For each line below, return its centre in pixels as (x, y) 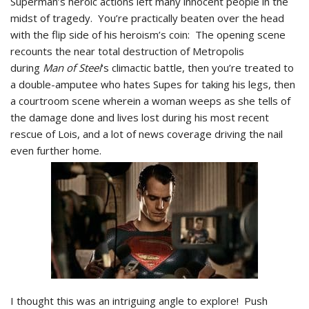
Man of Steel (72, 68)
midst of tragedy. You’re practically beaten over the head (147, 18)
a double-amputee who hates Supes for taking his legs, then (153, 84)
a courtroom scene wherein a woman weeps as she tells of (150, 101)
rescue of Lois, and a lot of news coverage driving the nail (147, 134)
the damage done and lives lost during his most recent (140, 117)
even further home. (56, 150)
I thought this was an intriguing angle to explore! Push (139, 301)
